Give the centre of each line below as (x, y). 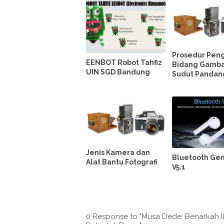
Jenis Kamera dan (118, 153)
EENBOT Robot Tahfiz (124, 62)
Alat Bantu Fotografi (122, 162)
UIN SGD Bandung (118, 72)
